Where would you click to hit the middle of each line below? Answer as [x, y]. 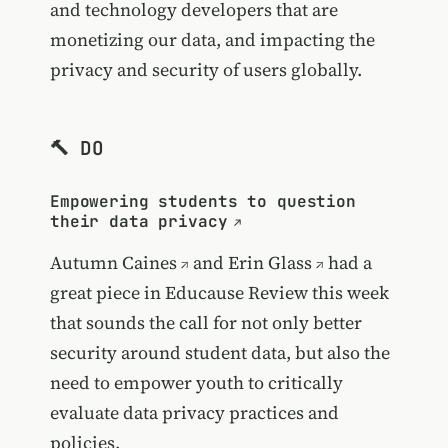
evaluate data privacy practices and [194, 413]
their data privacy [138, 222]
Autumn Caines [113, 263]
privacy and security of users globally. [205, 69]
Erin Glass [269, 263]
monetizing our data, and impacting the [212, 39]
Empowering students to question [202, 202]
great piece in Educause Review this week [219, 293]
